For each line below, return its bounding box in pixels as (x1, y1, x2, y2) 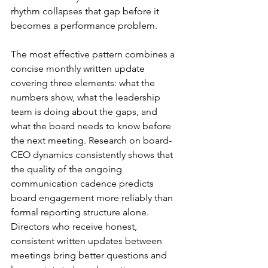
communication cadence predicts (11, 177, 156, 189)
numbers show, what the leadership (11, 91, 163, 103)
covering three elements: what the (11, 77, 157, 89)
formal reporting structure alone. (11, 206, 151, 218)
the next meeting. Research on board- (11, 134, 172, 146)
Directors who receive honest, (11, 220, 139, 232)
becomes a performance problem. (11, 19, 157, 31)
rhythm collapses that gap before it (11, 5, 162, 17)
